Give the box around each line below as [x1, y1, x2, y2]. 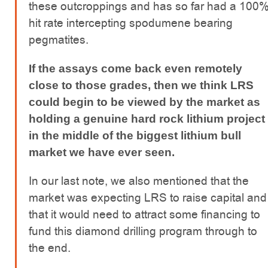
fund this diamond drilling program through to [29, 223, 257, 240]
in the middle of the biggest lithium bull [29, 129, 241, 142]
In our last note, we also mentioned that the [29, 173, 249, 190]
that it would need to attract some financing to [29, 206, 260, 223]
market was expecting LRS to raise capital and [29, 190, 267, 206]
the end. [29, 240, 71, 257]
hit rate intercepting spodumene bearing [29, 15, 233, 32]
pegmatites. [29, 32, 89, 48]
